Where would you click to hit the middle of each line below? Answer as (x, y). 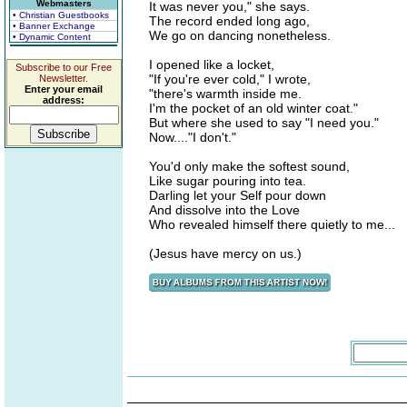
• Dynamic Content (52, 37)
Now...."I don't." (193, 137)
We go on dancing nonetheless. (240, 35)
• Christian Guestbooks (61, 15)
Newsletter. (64, 78)
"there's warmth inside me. (225, 94)
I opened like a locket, (212, 65)
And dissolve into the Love (224, 210)
